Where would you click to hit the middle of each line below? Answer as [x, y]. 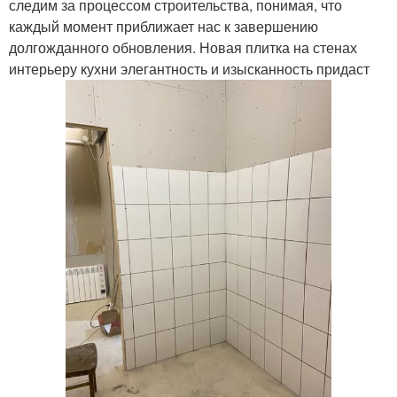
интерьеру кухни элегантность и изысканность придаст [189, 69]
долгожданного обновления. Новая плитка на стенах [183, 47]
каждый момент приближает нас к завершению [163, 26]
